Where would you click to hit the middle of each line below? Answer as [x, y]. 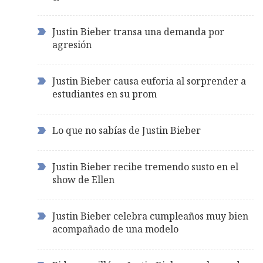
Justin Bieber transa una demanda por [138, 32]
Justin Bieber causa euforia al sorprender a [149, 81]
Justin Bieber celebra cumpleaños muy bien [150, 216]
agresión [72, 45]
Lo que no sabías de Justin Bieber [127, 131]
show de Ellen [83, 180]
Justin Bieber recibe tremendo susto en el [145, 167]
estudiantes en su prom [104, 94]
